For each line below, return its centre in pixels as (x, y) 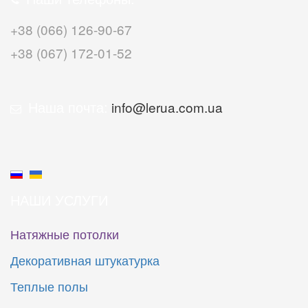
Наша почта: (66, 107)
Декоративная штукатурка (85, 260)
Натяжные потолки (65, 234)
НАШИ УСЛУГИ (59, 200)
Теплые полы (49, 286)
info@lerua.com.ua (165, 107)
